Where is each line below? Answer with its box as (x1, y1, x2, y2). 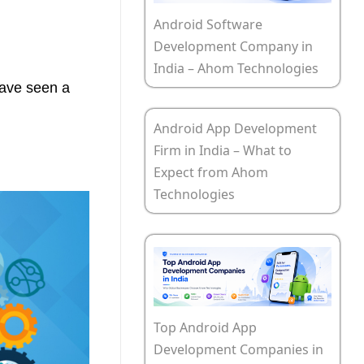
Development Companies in (154, 340, 323, 359)
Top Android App (154, 318, 257, 337)
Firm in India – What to (154, 141, 292, 160)
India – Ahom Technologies (154, 59, 318, 78)
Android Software (154, 15, 262, 34)
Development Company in (154, 37, 313, 56)
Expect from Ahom (154, 163, 268, 182)
